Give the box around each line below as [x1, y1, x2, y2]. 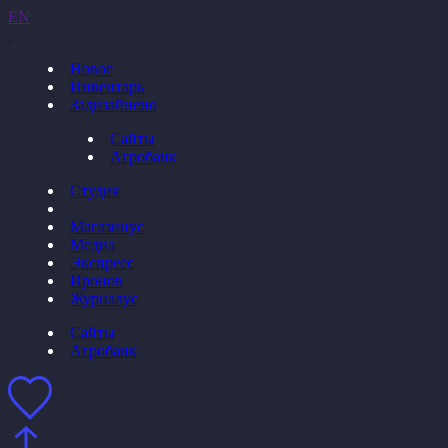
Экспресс [70, 254, 134, 271]
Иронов [70, 272, 123, 289]
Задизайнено [70, 96, 157, 113]
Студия [70, 182, 119, 199]
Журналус [70, 290, 138, 307]
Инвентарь [70, 78, 144, 95]
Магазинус [70, 218, 144, 235]
